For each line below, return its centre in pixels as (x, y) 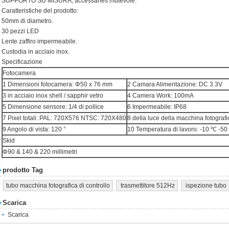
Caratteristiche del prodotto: (40, 11)
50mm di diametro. (27, 21)
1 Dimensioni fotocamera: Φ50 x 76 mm (58, 84)
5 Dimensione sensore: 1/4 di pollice (53, 107)
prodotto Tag (23, 170)
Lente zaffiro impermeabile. (39, 41)
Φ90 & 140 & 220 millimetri (40, 152)
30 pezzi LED (20, 31)
